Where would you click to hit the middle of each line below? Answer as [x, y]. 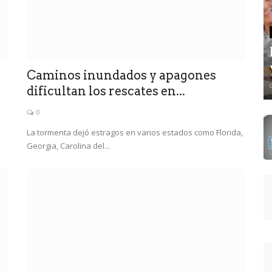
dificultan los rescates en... [106, 91]
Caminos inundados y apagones [121, 75]
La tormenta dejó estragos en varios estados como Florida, [135, 132]
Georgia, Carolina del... [68, 145]
